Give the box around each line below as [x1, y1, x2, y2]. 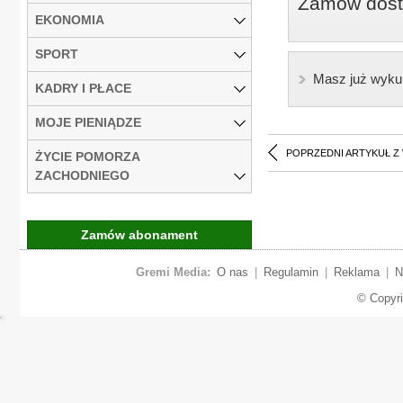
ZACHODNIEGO [35, 167, 130, 183]
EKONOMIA [35, 12, 104, 27]
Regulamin [263, 264, 318, 279]
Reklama [333, 264, 380, 279]
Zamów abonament [81, 227, 198, 242]
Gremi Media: [135, 264, 210, 279]
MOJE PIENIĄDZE [35, 114, 141, 130]
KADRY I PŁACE [35, 80, 131, 95]
